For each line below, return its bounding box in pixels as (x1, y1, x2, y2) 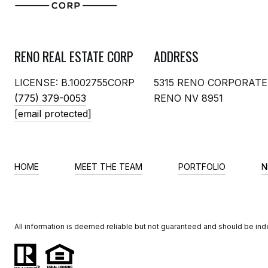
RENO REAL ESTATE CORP (14, 47, 133, 66)
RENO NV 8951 (154, 92, 223, 105)
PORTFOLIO (178, 162, 226, 172)
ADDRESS (154, 47, 199, 66)
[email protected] (14, 108, 92, 120)
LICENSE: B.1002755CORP (14, 77, 135, 89)
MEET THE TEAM (75, 162, 142, 172)
